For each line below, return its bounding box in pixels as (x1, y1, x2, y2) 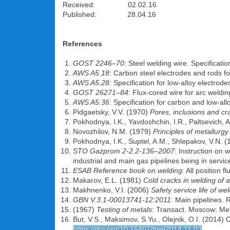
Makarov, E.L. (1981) (73, 176, 143, 184)
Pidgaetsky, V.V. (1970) (73, 108, 150, 116)
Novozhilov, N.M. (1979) (73, 127, 153, 136)
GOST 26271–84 (73, 88, 128, 97)
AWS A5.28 (73, 79, 109, 87)
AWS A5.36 (73, 98, 109, 106)
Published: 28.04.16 (63, 10, 156, 18)
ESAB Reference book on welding (73, 166, 182, 175)
